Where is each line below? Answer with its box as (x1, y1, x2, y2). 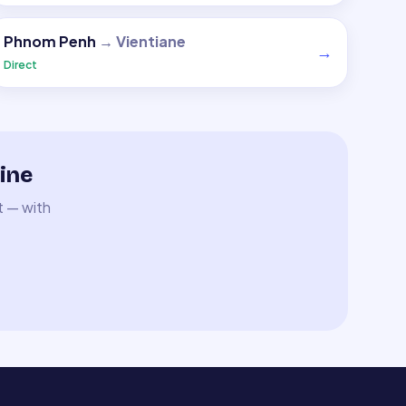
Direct (3, 58, 37, 72)
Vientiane (115, 32, 186, 51)
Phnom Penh (3, 32, 96, 51)
